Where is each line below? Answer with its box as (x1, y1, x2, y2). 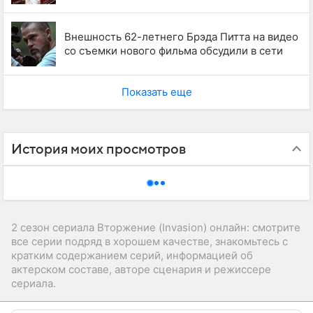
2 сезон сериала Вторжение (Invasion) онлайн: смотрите (11, 220, 300, 234)
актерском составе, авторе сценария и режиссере (11, 262, 271, 276)
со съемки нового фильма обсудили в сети (64, 43, 283, 57)
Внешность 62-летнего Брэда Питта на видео (64, 29, 298, 43)
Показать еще (121, 85, 192, 99)
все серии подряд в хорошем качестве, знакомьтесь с (11, 234, 288, 248)
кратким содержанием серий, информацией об (11, 248, 253, 262)
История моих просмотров (11, 141, 186, 157)
